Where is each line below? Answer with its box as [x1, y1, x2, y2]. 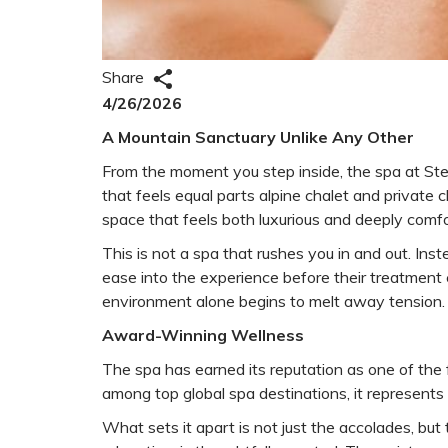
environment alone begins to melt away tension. [102, 290, 445, 311]
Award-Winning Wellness [102, 324, 304, 345]
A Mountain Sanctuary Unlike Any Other [102, 126, 414, 147]
